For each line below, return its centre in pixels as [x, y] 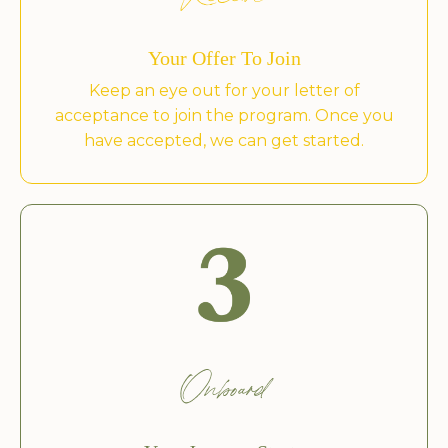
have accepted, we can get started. [224, 140]
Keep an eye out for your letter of [224, 90]
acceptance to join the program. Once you [224, 115]
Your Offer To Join [224, 57]
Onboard [224, 394]
